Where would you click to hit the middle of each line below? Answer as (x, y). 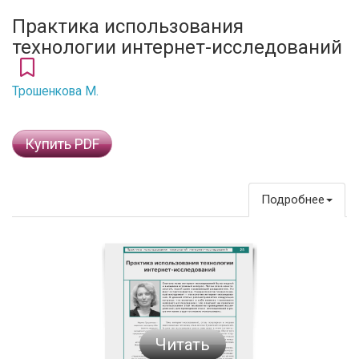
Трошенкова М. (55, 91)
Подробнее (293, 200)
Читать (183, 344)
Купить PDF (62, 144)
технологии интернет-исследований (179, 47)
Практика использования (128, 26)
